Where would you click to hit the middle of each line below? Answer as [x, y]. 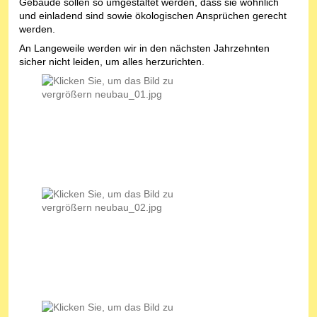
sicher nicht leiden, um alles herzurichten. [112, 62]
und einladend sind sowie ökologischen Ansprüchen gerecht [153, 16]
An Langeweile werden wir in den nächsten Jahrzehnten [144, 48]
